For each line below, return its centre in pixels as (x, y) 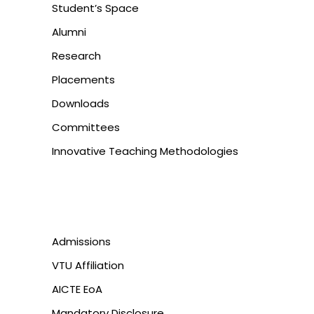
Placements (83, 79)
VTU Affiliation (88, 265)
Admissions (81, 241)
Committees (86, 127)
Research (76, 55)
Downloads (81, 103)
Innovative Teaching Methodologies (145, 151)
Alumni (69, 32)
